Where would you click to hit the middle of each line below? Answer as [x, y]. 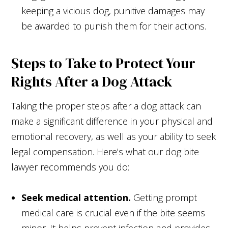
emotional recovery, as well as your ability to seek [114, 136]
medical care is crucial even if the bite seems [113, 212]
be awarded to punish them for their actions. [114, 26]
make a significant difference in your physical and [112, 121]
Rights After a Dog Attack [92, 81]
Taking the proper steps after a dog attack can [106, 106]
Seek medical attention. [76, 197]
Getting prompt [164, 197]
